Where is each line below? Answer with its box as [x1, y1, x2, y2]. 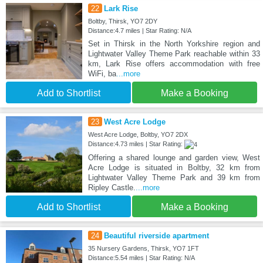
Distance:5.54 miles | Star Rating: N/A [87, 254, 195, 261]
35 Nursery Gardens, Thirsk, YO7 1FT [87, 244, 199, 252]
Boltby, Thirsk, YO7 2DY [87, 17, 157, 25]
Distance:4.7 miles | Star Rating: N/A [87, 26, 191, 34]
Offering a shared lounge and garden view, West [87, 153, 260, 162]
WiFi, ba [87, 69, 116, 78]
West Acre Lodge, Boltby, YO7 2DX [87, 130, 188, 138]
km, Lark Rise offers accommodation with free [87, 59, 260, 68]
